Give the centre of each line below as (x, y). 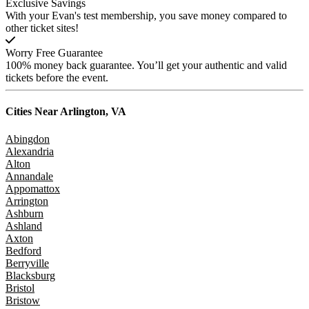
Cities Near (32, 112)
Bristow (23, 300)
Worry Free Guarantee (54, 53)
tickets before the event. (57, 78)
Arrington (27, 201)
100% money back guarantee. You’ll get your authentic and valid (146, 66)
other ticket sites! (42, 28)
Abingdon (28, 139)
